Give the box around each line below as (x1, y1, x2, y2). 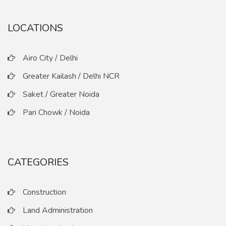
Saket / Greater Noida (23, 89, 99, 100)
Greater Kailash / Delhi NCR (23, 71, 120, 82)
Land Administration (23, 205, 93, 216)
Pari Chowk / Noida (23, 107, 90, 118)
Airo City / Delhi (23, 52, 78, 64)
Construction (23, 187, 66, 198)
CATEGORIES (8, 155, 69, 169)
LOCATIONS (8, 21, 63, 35)
